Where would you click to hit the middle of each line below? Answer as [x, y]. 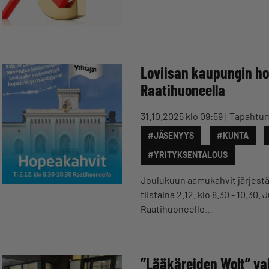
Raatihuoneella [183, 90]
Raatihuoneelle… [177, 209]
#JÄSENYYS [171, 135]
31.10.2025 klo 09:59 [182, 116]
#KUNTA [233, 135]
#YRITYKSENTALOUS [188, 155]
